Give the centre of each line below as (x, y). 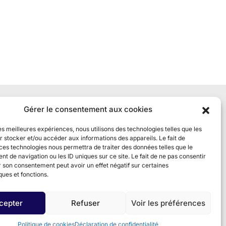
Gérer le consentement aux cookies (88, 109)
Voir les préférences (168, 203)
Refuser (86, 203)
